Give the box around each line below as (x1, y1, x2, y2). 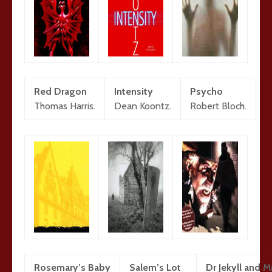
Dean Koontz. (114, 100, 171, 112)
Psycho (190, 86, 223, 97)
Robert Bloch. (190, 100, 246, 112)
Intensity (114, 86, 153, 97)
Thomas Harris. (34, 100, 95, 112)
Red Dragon (34, 86, 87, 97)
